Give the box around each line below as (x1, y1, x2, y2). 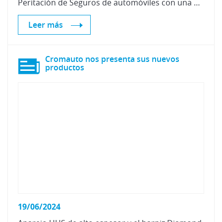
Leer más (28, 19, 63, 30)
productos (45, 62, 84, 73)
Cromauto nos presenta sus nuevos (45, 54, 179, 64)
